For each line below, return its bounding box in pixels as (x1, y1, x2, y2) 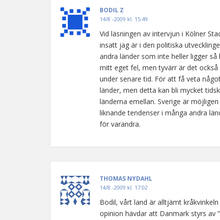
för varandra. (100, 119, 140, 129)
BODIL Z (100, 6, 124, 14)
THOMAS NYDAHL (100, 174, 152, 183)
